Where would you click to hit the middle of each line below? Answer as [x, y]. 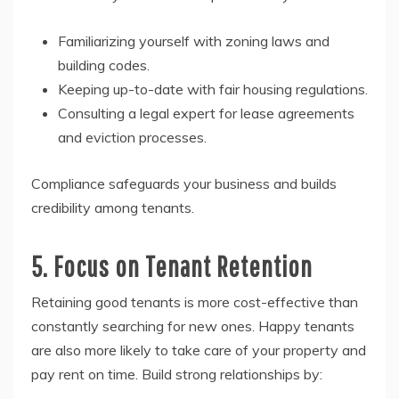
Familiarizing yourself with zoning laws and [194, 41]
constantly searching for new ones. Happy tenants [193, 326]
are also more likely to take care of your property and [199, 350]
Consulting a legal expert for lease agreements [206, 114]
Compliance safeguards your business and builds [184, 184]
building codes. [104, 65]
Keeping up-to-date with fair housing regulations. [213, 90]
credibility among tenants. [113, 208]
